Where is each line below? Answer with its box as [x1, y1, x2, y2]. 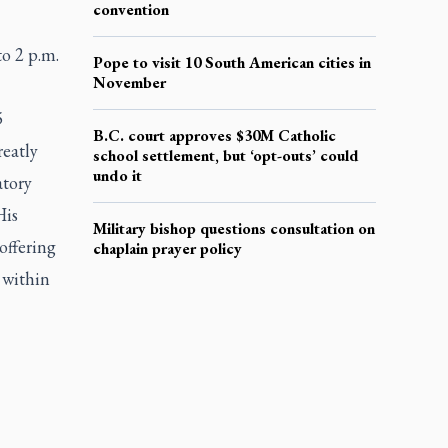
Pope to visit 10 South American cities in [92, 51, 371, 73]
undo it [92, 164, 142, 186]
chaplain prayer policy [92, 237, 242, 259]
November [92, 71, 166, 93]
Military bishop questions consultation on [92, 217, 375, 239]
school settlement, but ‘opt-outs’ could [92, 144, 359, 166]
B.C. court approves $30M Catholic [92, 124, 336, 146]
